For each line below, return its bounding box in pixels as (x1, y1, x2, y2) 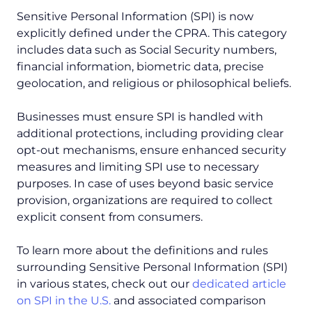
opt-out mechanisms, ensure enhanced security (17, 143, 286, 157)
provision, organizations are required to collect (17, 194, 273, 208)
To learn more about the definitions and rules (17, 244, 268, 258)
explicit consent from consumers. (17, 210, 203, 224)
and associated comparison (111, 294, 266, 308)
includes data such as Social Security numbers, (17, 43, 276, 57)
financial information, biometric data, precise (17, 60, 264, 74)
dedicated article (192, 277, 286, 291)
